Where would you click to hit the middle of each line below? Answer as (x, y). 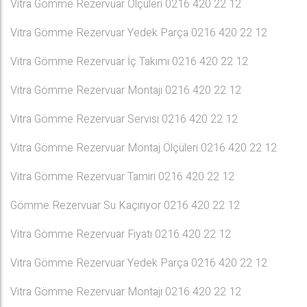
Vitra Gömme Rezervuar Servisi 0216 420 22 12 (124, 119)
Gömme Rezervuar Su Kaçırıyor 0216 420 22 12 (125, 206)
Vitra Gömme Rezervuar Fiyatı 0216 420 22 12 (121, 234)
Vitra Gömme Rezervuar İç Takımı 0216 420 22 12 (129, 62)
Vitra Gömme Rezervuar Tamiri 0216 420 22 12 (122, 177)
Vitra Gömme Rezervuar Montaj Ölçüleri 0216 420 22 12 (144, 148)
